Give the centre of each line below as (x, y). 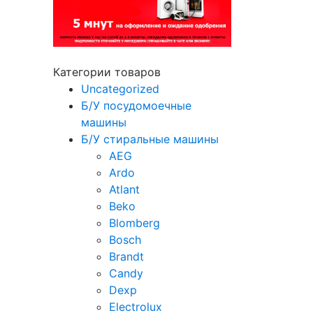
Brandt (126, 257)
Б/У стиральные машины (150, 139)
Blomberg (134, 223)
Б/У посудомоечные (136, 106)
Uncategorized (120, 89)
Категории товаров (107, 72)
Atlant (124, 190)
